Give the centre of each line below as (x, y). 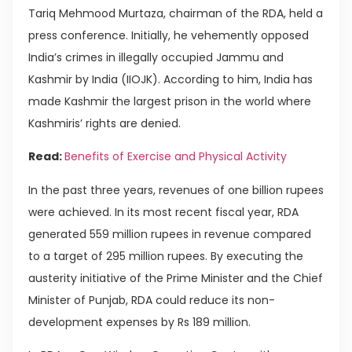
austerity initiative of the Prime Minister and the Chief (176, 278)
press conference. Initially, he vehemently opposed (169, 35)
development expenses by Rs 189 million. (139, 322)
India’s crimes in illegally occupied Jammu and (156, 57)
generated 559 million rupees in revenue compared (170, 234)
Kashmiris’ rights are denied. (104, 123)
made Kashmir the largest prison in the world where (170, 101)
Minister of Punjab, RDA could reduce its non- (152, 300)
